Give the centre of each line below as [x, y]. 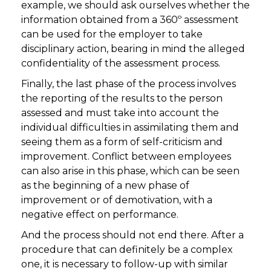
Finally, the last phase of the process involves [129, 84]
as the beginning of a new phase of [105, 186]
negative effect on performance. [100, 215]
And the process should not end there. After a [132, 235]
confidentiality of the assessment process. [121, 64]
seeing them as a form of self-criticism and [122, 142]
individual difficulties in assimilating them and [130, 128]
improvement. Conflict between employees [126, 157]
